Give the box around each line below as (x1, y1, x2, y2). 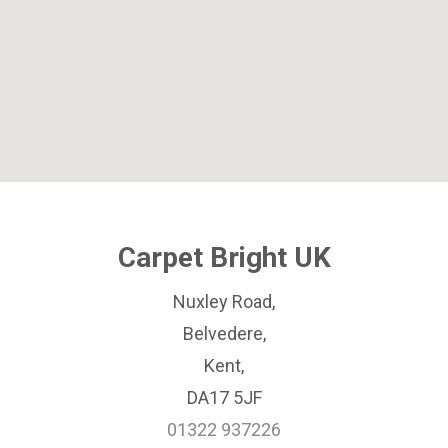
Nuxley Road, (173, 291, 275, 312)
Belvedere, (182, 323, 266, 344)
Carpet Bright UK (117, 241, 331, 274)
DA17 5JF (186, 387, 262, 408)
